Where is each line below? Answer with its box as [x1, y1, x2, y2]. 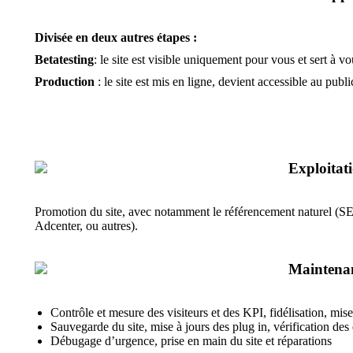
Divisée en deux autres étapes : [35, 31, 197, 44]
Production [35, 75, 95, 88]
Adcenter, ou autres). [35, 219, 138, 232]
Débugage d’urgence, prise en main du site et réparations [50, 334, 332, 347]
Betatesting [35, 53, 94, 66]
